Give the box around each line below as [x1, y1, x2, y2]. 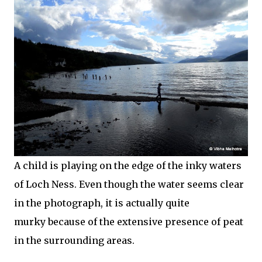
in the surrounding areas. [14, 235, 135, 247]
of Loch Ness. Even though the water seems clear [14, 178, 244, 191]
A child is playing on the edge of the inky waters [14, 160, 242, 172]
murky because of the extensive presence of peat [14, 216, 243, 228]
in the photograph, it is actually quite [14, 197, 189, 209]
